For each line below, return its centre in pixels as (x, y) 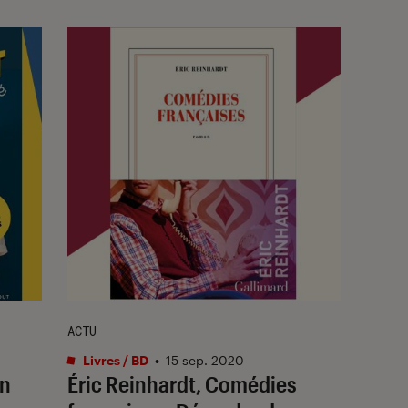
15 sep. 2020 (205, 360)
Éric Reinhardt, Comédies (182, 383)
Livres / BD (114, 360)
